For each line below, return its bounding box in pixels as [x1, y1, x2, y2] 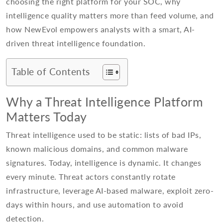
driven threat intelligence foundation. [6, 38, 145, 48]
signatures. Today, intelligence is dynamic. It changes [6, 158, 201, 168]
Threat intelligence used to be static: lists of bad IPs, [6, 130, 201, 140]
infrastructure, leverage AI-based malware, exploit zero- [6, 186, 214, 196]
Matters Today [6, 109, 87, 124]
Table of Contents [11, 66, 90, 78]
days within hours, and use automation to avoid [6, 200, 183, 210]
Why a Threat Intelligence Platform [6, 94, 203, 110]
